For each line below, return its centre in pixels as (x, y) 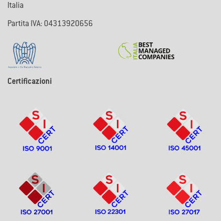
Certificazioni (30, 82)
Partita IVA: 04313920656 (50, 24)
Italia (16, 6)
